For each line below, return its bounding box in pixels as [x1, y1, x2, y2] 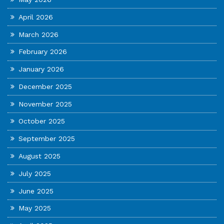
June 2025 [18, 186, 54, 195]
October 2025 [18, 117, 65, 125]
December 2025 [18, 82, 72, 90]
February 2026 [18, 47, 67, 56]
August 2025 [18, 152, 61, 160]
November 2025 [18, 99, 72, 108]
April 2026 [18, 12, 53, 21]
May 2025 [18, 204, 51, 212]
